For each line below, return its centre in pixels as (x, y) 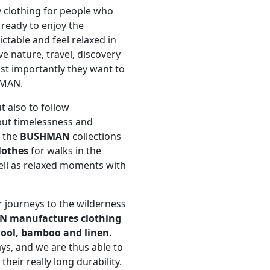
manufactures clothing (65, 218)
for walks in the (65, 151)
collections (96, 137)
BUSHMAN (45, 137)
